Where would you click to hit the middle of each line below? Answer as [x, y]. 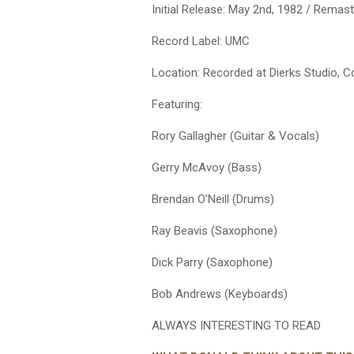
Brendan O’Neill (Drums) [213, 199]
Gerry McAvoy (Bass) [207, 168]
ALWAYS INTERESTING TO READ [236, 326]
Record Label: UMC [201, 41]
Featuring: [177, 104]
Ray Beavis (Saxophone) [215, 231]
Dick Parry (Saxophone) [212, 262]
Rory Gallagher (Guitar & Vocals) [235, 136]
